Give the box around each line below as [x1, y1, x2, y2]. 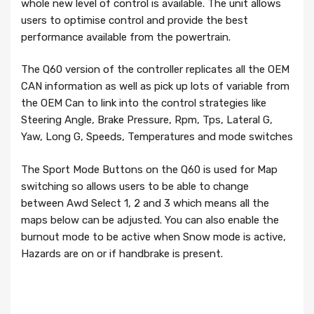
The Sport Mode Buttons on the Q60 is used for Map [21, 163, 278, 176]
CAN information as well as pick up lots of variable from [21, 80, 289, 93]
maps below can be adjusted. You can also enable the [21, 213, 279, 226]
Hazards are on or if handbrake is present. [21, 247, 223, 260]
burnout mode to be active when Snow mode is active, [21, 230, 286, 243]
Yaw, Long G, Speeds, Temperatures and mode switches [21, 130, 293, 144]
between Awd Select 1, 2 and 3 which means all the [21, 196, 269, 210]
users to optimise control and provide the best [21, 13, 248, 27]
